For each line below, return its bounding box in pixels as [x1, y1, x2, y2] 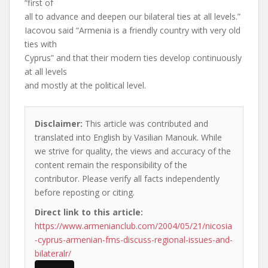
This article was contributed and [83, 118, 208, 129]
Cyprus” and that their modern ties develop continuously [25, 52, 242, 63]
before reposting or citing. [35, 187, 135, 198]
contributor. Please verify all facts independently [35, 173, 220, 184]
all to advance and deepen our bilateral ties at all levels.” [25, 11, 240, 22]
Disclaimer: [35, 118, 83, 129]
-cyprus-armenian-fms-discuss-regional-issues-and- [35, 234, 233, 245]
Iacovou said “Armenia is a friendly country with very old [25, 25, 240, 36]
